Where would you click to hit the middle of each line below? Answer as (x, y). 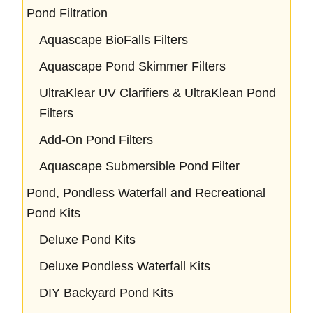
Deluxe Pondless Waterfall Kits (125, 266)
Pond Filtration (67, 13)
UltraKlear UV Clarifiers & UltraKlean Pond (158, 93)
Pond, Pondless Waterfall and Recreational (146, 192)
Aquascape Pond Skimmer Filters (132, 66)
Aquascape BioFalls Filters (114, 39)
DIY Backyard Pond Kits (106, 292)
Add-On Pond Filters (96, 139)
